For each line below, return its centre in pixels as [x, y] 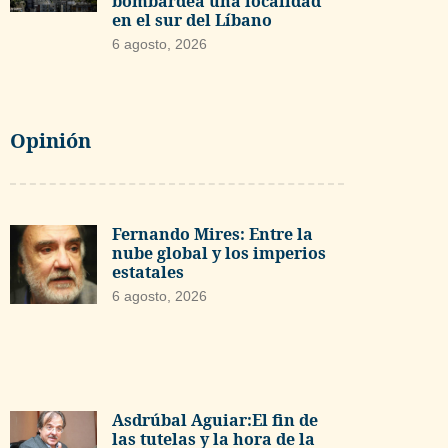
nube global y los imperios [218, 252]
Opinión [50, 140]
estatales [147, 271]
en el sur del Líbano [191, 20]
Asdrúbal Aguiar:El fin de [214, 419]
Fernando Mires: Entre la [212, 233]
